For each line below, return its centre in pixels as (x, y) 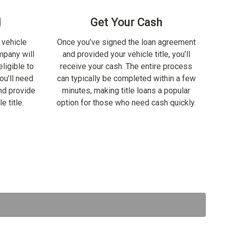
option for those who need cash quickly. (126, 103)
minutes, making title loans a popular (126, 91)
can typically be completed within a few (126, 78)
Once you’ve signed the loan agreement (126, 42)
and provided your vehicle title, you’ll (126, 54)
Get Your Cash (126, 22)
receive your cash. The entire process (126, 66)
